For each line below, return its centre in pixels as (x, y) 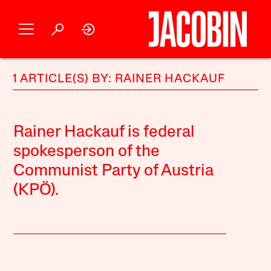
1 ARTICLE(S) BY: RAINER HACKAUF (119, 79)
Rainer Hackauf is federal (104, 133)
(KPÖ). (36, 191)
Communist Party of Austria (114, 171)
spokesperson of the (87, 152)
